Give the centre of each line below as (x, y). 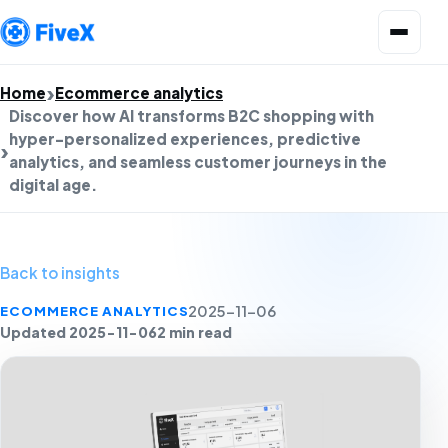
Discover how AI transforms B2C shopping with (191, 115)
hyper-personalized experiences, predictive (185, 138)
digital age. (53, 184)
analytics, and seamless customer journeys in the (198, 161)
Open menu (411, 18)
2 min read (194, 332)
